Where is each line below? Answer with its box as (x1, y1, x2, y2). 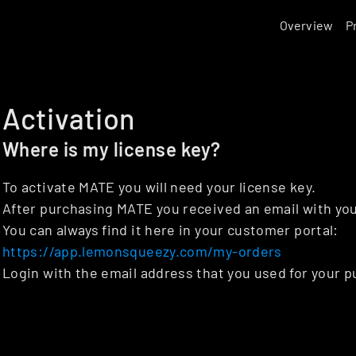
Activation (2, 101, 137, 135)
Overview (279, 17, 334, 33)
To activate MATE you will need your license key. (2, 178, 316, 195)
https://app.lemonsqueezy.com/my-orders (2, 242, 282, 260)
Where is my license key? (2, 137, 221, 161)
